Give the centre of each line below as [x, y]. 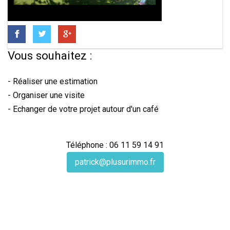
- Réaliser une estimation [53, 82]
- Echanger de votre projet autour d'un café [83, 109]
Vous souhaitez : [50, 55]
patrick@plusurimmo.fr [115, 162]
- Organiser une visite [46, 95]
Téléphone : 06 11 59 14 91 [115, 145]
